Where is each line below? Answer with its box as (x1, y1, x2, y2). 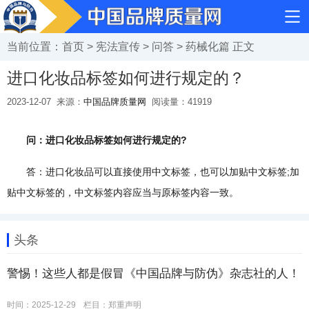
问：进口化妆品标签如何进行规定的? (7, 134, 187, 146)
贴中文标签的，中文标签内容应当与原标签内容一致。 (7, 187, 239, 198)
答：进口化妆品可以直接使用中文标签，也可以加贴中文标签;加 (7, 166, 299, 177)
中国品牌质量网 (83, 97, 146, 107)
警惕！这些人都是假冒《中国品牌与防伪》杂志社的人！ (7, 267, 300, 280)
